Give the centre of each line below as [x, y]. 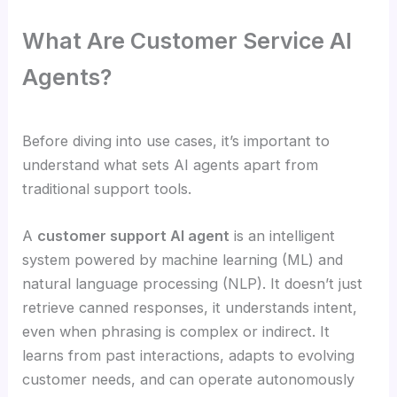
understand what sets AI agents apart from [171, 164]
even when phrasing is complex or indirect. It [176, 331]
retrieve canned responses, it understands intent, [190, 307]
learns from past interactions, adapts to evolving [189, 355]
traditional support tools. [107, 188]
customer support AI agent [134, 235]
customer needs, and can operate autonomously [189, 379]
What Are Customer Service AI [187, 41]
